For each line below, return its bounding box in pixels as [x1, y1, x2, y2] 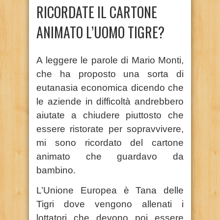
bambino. [36, 165, 76, 175]
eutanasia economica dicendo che [36, 82, 184, 93]
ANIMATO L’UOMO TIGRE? [36, 22, 165, 42]
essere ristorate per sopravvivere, [36, 123, 184, 134]
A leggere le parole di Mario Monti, [36, 55, 184, 65]
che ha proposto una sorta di [36, 68, 184, 79]
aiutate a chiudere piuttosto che [36, 110, 184, 120]
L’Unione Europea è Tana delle [36, 185, 184, 195]
